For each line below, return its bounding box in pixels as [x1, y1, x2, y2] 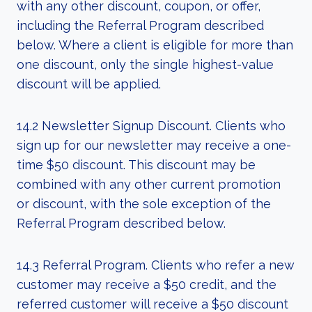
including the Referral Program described [17, 18, 264, 33]
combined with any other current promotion [17, 177, 281, 192]
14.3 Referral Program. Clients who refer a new [17, 258, 295, 272]
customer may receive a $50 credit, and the [17, 277, 276, 292]
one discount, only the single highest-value [17, 57, 274, 72]
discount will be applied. [17, 77, 161, 91]
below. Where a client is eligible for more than [17, 38, 293, 52]
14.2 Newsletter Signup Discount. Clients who [17, 118, 286, 133]
